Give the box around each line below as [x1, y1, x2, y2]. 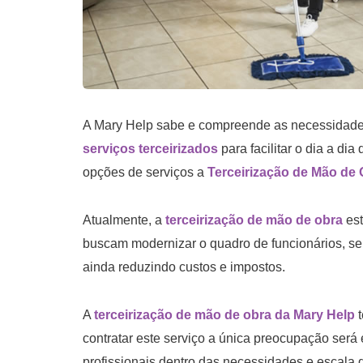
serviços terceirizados [83, 141, 218, 156]
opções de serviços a [83, 164, 207, 179]
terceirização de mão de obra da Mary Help [94, 307, 355, 322]
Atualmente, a [83, 212, 165, 227]
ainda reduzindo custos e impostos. [83, 259, 285, 274]
